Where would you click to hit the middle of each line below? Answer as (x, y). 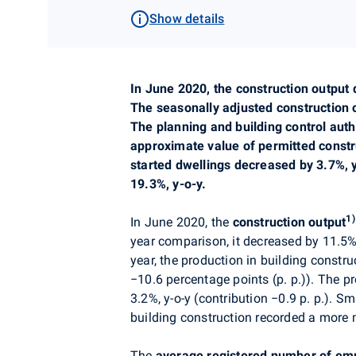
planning (182, 127)
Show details (187, 19)
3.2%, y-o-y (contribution (201, 298)
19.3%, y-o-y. (168, 184)
